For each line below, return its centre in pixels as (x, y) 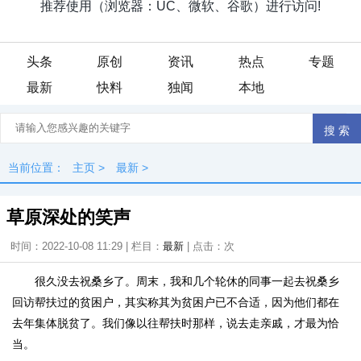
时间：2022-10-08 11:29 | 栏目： (87, 246)
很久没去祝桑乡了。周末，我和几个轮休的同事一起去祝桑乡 (187, 281)
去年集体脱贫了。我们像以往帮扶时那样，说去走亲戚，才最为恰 (176, 323)
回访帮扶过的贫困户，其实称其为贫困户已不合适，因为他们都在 (176, 302)
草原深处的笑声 (68, 217)
